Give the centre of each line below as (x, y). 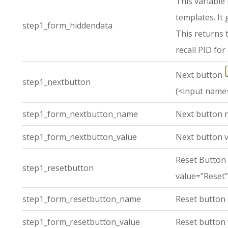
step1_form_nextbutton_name (80, 114)
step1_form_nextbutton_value (80, 137)
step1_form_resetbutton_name (82, 199)
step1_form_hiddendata (67, 25)
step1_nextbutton (56, 82)
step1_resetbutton (58, 168)
